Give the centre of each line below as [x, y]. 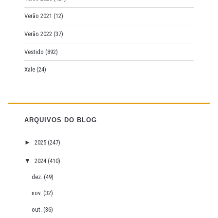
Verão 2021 [38, 16]
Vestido [34, 52]
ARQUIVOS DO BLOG [61, 120]
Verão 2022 [38, 34]
